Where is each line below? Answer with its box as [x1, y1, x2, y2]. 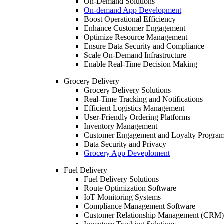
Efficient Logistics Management [84, 104, 184, 112]
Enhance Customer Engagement [84, 24, 185, 32]
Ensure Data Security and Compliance [84, 42, 204, 50]
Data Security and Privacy [84, 140, 166, 148]
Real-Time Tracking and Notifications [84, 95, 203, 103]
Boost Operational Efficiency [84, 15, 176, 23]
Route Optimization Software [84, 184, 176, 192]
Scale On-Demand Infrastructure [84, 51, 186, 59]
